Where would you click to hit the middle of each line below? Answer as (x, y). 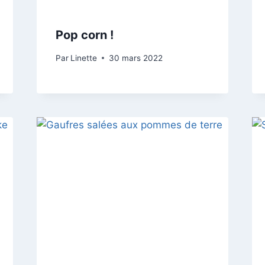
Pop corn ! (84, 35)
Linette (83, 58)
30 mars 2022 (135, 58)
